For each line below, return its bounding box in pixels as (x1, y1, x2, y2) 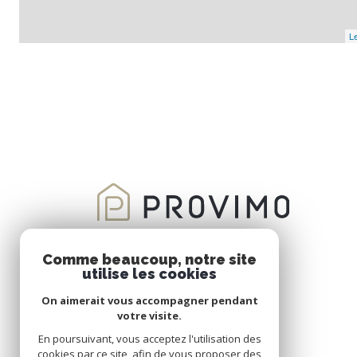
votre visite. (117, 308, 182, 323)
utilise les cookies (82, 265, 217, 282)
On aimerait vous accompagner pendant (41, 293, 258, 308)
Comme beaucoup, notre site (42, 251, 257, 268)
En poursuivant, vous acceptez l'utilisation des (37, 331, 261, 346)
